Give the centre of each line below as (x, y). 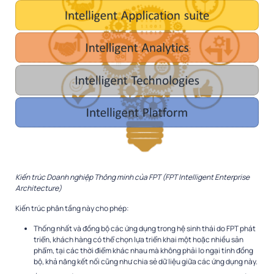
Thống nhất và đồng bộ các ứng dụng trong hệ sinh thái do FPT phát (145, 229)
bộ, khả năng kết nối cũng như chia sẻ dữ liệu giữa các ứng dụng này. (146, 262)
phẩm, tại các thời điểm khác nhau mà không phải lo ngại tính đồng (143, 251)
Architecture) (39, 188)
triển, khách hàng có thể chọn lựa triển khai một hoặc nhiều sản (139, 240)
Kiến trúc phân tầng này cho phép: (72, 209)
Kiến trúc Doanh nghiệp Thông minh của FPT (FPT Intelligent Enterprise (132, 177)
